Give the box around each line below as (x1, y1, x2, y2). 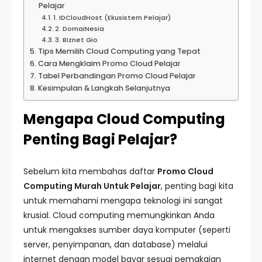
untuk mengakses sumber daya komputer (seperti (23, 224, 230, 236)
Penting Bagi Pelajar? (23, 130, 177, 149)
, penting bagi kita (161, 180, 233, 192)
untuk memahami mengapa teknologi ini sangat (23, 195, 223, 206)
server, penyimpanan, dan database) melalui (23, 239, 208, 250)
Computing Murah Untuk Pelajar (23, 180, 161, 192)
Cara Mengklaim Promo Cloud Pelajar (37, 58, 181, 68)
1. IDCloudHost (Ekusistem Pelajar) (53, 13, 171, 22)
